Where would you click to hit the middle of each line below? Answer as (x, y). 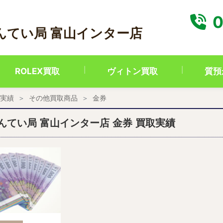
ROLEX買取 (38, 71)
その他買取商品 (53, 98)
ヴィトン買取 (132, 71)
